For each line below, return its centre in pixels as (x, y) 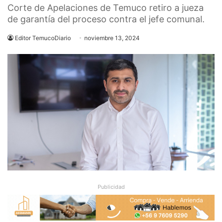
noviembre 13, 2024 (112, 38)
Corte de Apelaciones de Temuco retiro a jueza (106, 8)
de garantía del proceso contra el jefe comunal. (106, 19)
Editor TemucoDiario (43, 38)
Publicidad (111, 187)
